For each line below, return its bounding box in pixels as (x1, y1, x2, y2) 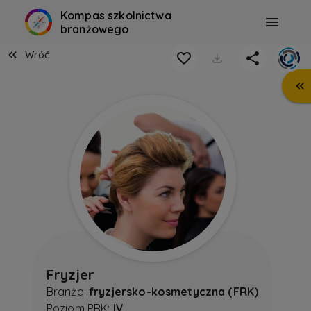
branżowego (60, 22, 129, 36)
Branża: (46, 285, 90, 299)
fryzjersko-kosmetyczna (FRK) (89, 285, 259, 299)
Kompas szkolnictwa (60, 8, 171, 22)
